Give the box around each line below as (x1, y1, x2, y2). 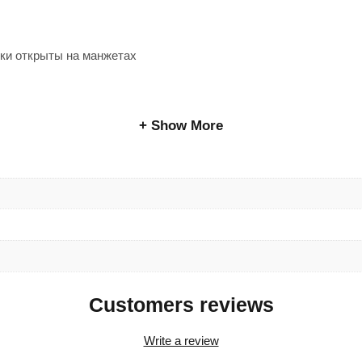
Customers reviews (88, 293, 274, 317)
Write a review (143, 334, 219, 348)
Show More (151, 117, 223, 133)
